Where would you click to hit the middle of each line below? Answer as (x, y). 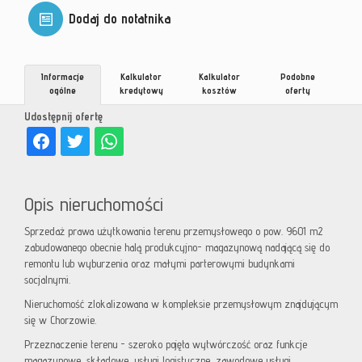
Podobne (298, 77)
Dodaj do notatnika (120, 19)
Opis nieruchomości (94, 204)
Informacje (63, 77)
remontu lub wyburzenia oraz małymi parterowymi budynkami (160, 264)
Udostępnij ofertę (63, 117)
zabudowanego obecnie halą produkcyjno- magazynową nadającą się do (177, 248)
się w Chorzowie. (60, 320)
